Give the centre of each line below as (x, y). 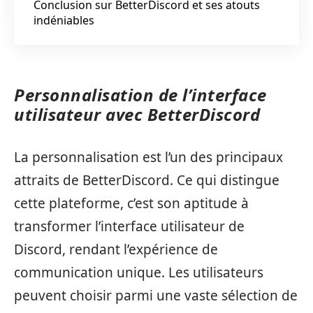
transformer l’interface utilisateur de (129, 226)
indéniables (64, 20)
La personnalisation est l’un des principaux (148, 157)
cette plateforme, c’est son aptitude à (131, 203)
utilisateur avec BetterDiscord (137, 114)
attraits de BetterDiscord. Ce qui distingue (147, 180)
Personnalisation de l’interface (140, 95)
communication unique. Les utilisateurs (139, 272)
